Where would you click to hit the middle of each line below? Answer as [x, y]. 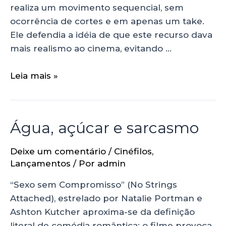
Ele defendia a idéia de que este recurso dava [111, 35]
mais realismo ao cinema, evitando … [91, 48]
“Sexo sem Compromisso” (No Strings [94, 184]
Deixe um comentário [58, 151]
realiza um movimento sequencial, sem [97, 7]
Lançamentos [40, 163]
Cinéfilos [133, 151]
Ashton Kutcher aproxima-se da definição [102, 212]
